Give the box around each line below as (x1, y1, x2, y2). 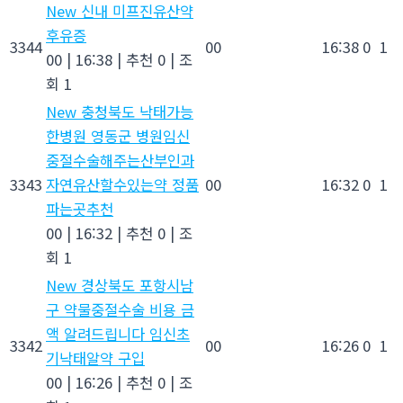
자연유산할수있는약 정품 (46, 173, 199, 195)
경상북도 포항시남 (76, 273, 193, 296)
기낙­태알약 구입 (46, 346, 145, 369)
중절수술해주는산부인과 (46, 148, 194, 171)
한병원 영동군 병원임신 (46, 124, 190, 147)
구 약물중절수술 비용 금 (46, 298, 194, 320)
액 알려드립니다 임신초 (46, 322, 190, 345)
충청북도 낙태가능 (76, 100, 193, 122)
